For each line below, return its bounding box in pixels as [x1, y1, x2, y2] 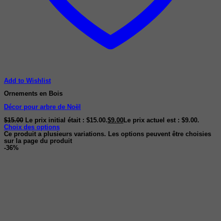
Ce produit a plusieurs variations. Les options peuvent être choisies [4, 130, 211, 138]
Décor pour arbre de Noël [4, 104, 81, 111]
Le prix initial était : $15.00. [25, 116, 108, 124]
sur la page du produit [4, 137, 72, 145]
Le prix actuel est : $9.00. [123, 116, 199, 124]
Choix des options [4, 123, 60, 131]
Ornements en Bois [4, 90, 63, 98]
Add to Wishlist [4, 77, 51, 84]
